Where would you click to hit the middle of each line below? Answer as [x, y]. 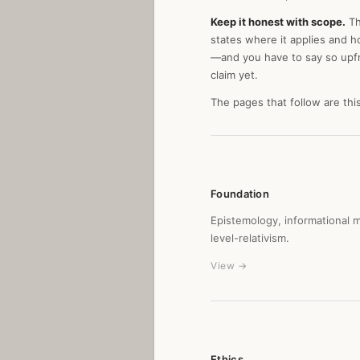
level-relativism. [250, 238]
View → [229, 266]
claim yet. [234, 75]
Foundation [240, 194]
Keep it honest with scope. [278, 22]
